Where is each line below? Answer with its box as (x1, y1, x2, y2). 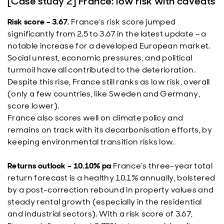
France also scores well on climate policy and (7, 112, 183, 123)
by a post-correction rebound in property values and (7, 184, 214, 195)
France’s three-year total (111, 160, 212, 171)
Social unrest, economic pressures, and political (7, 52, 192, 63)
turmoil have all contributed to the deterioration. (7, 64, 196, 75)
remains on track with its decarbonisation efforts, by (7, 124, 212, 135)
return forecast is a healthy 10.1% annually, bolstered (7, 172, 215, 183)
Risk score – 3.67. (7, 16, 69, 27)
